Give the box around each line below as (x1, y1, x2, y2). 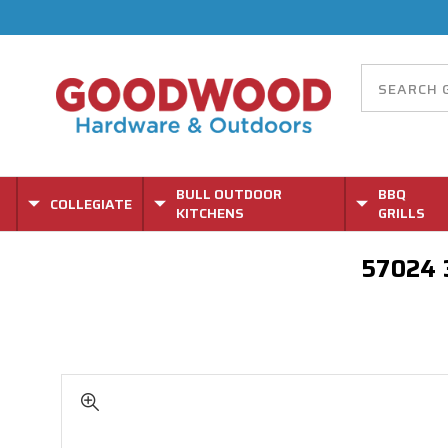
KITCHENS (176, 202, 244, 224)
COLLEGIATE (50, 192, 132, 215)
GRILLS (377, 202, 425, 224)
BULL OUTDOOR (176, 183, 282, 205)
